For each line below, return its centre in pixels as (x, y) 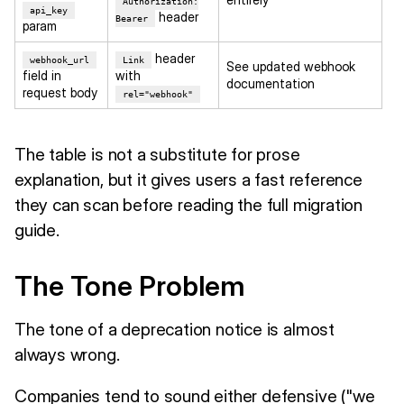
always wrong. (67, 354)
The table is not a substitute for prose (157, 154)
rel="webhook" (158, 94)
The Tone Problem (129, 285)
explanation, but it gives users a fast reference (188, 179)
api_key (49, 10)
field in (42, 75)
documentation (271, 83)
